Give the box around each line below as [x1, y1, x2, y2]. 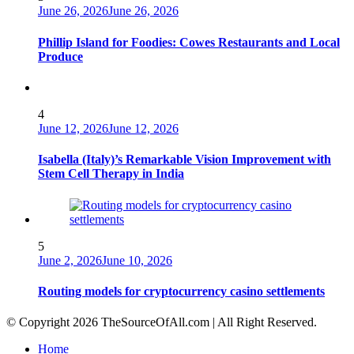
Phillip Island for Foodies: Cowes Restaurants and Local [38, 35, 340, 49]
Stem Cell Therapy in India [38, 167, 184, 181]
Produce [38, 49, 83, 63]
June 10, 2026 [102, 253, 172, 267]
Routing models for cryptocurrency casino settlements [38, 284, 325, 298]
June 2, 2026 [38, 253, 102, 267]
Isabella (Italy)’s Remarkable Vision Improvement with [38, 153, 331, 167]
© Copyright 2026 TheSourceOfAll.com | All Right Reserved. [6, 315, 317, 330]
